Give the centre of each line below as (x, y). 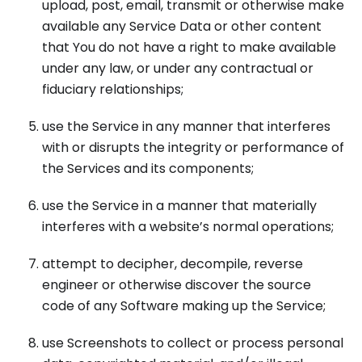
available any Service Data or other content (182, 26)
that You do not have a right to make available (189, 47)
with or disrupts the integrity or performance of (193, 147)
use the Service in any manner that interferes (186, 126)
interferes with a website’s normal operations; (188, 227)
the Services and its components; (148, 168)
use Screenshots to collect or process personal (193, 343)
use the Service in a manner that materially (179, 206)
